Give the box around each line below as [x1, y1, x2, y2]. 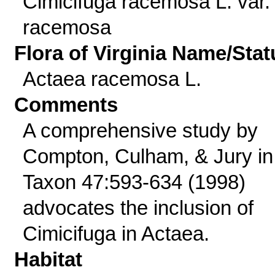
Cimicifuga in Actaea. [22, 222, 209, 245]
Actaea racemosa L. [22, 68, 201, 90]
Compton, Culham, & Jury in [22, 145, 273, 168]
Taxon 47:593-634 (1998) [22, 171, 246, 193]
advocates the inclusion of [22, 196, 254, 219]
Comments [14, 93, 118, 116]
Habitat [14, 248, 83, 271]
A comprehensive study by [22, 119, 258, 142]
